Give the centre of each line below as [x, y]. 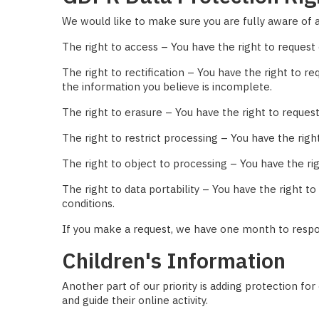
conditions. [88, 203]
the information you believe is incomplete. [167, 86]
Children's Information [174, 260]
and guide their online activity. [135, 300]
